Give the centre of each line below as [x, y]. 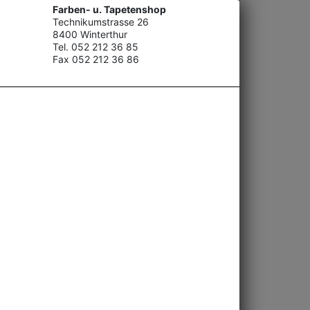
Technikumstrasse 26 [101, 22]
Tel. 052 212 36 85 [95, 47]
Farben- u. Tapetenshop [109, 9]
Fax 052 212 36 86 [96, 59]
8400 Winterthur [90, 34]
